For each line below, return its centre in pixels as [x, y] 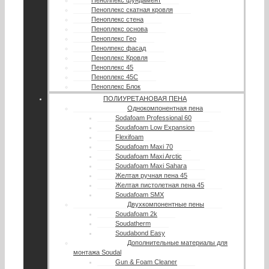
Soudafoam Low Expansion [155, 127]
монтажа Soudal [97, 252]
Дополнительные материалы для [177, 242]
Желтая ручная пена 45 [151, 175]
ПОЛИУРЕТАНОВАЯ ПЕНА [145, 98]
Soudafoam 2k [136, 213]
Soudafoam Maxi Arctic [149, 156]
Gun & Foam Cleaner [146, 261]
